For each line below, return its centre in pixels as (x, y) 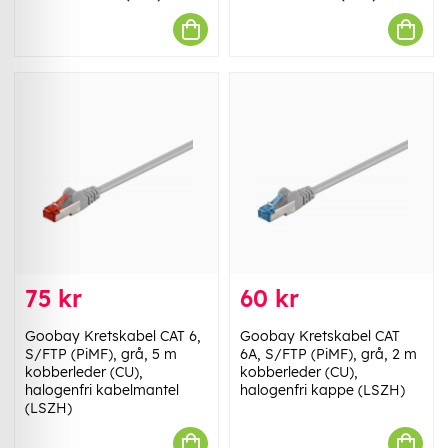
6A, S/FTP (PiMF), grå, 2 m (328, 354)
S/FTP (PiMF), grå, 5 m (101, 354)
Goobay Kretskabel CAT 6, (113, 336)
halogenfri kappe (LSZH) (322, 390)
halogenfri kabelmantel (102, 390)
